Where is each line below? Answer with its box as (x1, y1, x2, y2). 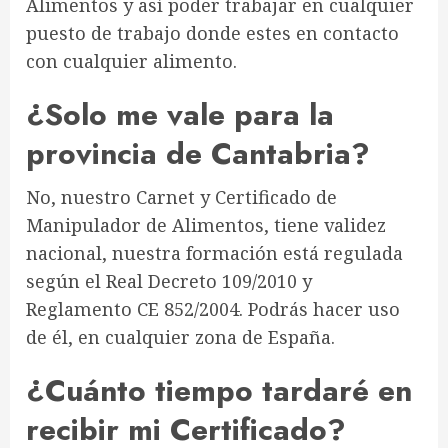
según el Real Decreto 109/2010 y (26, 269, 312, 293)
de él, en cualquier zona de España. (26, 325, 335, 349)
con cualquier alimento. (26, 49, 237, 73)
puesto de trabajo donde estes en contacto (26, 21, 399, 45)
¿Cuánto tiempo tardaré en (26, 369, 412, 412)
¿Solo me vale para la (26, 93, 334, 136)
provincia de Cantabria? (26, 132, 370, 175)
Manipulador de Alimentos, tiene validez (26, 213, 386, 237)
